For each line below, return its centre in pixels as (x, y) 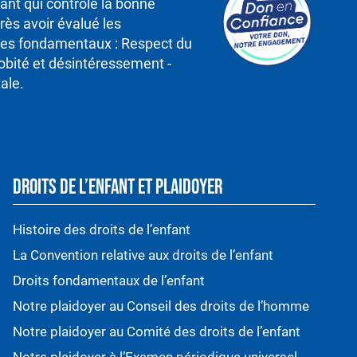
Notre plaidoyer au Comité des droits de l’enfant (157, 332)
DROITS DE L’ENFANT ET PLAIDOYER (118, 188)
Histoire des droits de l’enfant (102, 230)
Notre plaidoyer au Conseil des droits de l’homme (161, 306)
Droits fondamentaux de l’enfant (109, 281)
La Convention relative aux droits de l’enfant (143, 255)
